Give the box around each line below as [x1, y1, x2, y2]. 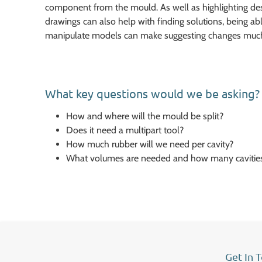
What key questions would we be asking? [45, 86, 260, 101]
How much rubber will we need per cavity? [66, 139, 233, 150]
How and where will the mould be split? [66, 111, 223, 122]
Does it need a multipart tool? [66, 125, 184, 136]
